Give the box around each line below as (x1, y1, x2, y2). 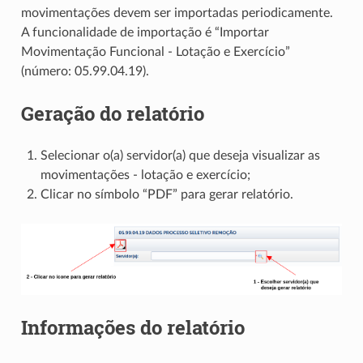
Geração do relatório (20, 100, 204, 126)
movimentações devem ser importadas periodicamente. (20, 6, 333, 19)
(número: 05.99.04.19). (20, 64, 149, 78)
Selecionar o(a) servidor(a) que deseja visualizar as (40, 148, 320, 162)
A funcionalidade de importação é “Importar (20, 25, 269, 39)
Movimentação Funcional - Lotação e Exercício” (20, 45, 290, 58)
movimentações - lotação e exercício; (40, 168, 250, 181)
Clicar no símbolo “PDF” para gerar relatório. (40, 187, 293, 201)
